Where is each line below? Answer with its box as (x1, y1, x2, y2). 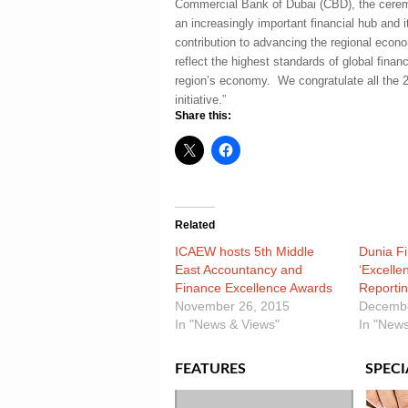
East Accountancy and (175, 262, 302, 277)
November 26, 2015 (175, 299, 290, 313)
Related (175, 219, 215, 231)
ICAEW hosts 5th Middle (175, 244, 314, 259)
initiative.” (175, 93, 226, 107)
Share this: (175, 109, 231, 122)
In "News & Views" (175, 317, 280, 331)
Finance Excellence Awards (175, 280, 332, 295)
